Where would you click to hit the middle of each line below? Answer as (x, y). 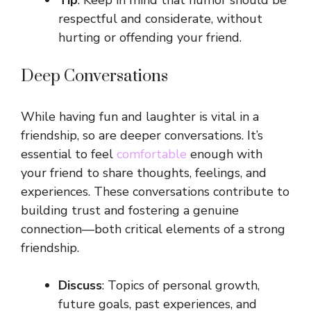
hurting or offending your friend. (150, 38)
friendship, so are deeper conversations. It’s (142, 136)
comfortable (152, 154)
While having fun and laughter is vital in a (140, 117)
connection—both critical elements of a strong (153, 229)
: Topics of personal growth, (181, 286)
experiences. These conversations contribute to (155, 192)
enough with (225, 154)
